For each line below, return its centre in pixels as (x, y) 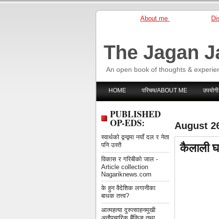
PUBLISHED (135, 114)
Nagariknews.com (126, 174)
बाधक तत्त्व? (115, 196)
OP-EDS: (127, 123)
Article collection (125, 167)
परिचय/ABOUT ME (164, 90)
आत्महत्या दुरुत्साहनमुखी (128, 210)
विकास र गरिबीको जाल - (130, 159)
